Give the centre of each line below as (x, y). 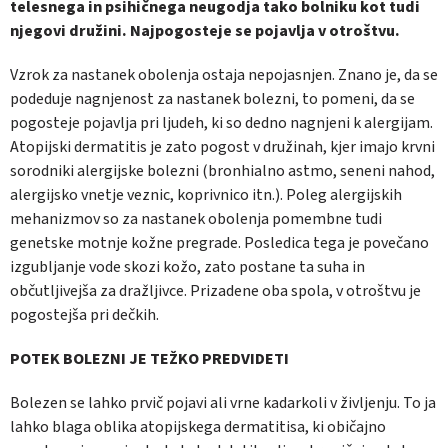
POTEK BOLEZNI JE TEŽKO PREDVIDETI (149, 359)
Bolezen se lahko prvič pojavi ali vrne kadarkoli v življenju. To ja (223, 403)
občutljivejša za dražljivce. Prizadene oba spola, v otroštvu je (215, 291)
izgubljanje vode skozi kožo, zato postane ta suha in (187, 267)
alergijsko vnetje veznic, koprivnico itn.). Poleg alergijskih (206, 195)
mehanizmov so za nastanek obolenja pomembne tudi (196, 219)
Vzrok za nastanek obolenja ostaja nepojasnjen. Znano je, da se (224, 75)
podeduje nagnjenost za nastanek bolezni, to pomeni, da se (212, 99)
